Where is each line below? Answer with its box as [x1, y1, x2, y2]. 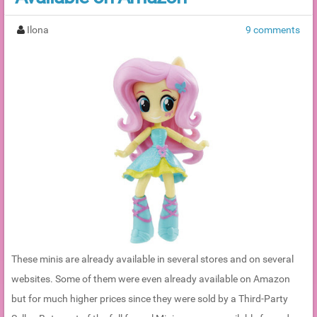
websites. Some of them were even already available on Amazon [11, 272, 290, 284]
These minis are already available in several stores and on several [11, 253, 294, 265]
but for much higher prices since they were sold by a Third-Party [11, 292, 288, 304]
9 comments [246, 23, 300, 35]
